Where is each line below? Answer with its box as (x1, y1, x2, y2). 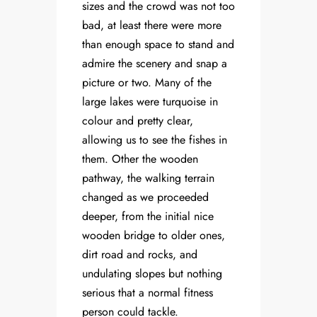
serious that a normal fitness (82, 284, 213, 301)
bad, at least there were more (82, 17, 221, 34)
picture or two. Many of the (82, 74, 212, 91)
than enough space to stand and (82, 36, 234, 53)
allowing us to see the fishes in (82, 132, 227, 149)
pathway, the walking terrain (82, 170, 214, 187)
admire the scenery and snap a (82, 55, 227, 72)
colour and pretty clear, (82, 113, 193, 129)
